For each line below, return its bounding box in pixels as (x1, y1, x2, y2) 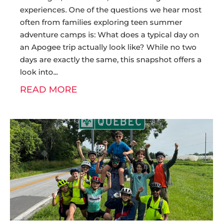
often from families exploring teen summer (20, 17, 182, 27)
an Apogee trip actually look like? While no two (20, 42, 197, 52)
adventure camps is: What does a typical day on (20, 30, 199, 39)
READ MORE (20, 84, 77, 95)
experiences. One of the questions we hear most (20, 5, 202, 14)
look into (20, 67, 53, 77)
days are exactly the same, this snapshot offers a (20, 55, 202, 64)
